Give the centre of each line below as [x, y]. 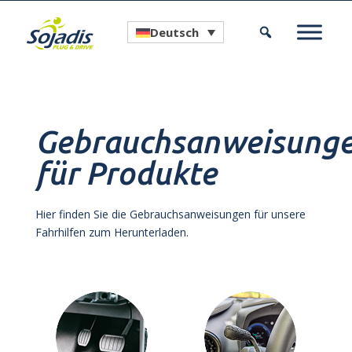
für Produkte [126, 173]
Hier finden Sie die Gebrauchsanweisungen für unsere [170, 214]
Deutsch [175, 33]
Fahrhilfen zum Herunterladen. [112, 232]
